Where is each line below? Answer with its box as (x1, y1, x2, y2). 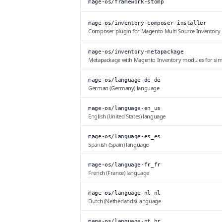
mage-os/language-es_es (88, 133, 161, 140)
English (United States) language (88, 112, 166, 120)
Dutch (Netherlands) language (88, 197, 161, 205)
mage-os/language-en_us (88, 105, 161, 112)
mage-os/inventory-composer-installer (88, 20, 207, 27)
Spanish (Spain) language (88, 141, 149, 149)
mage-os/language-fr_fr (88, 162, 161, 168)
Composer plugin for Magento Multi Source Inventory (88, 27, 221, 35)
